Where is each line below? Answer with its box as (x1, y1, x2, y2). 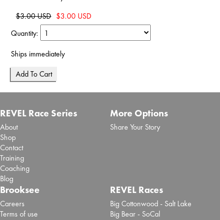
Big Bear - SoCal (110, 208, 160, 219)
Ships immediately (11, 49, 65, 59)
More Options (110, 107, 168, 119)
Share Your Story (110, 121, 160, 132)
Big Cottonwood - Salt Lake (110, 198, 192, 209)
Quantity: (11, 28, 41, 39)
